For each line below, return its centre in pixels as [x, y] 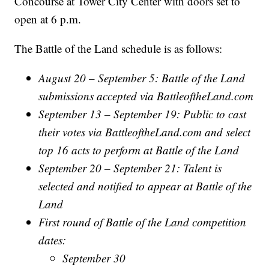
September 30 [94, 258]
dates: [53, 240]
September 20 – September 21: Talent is [130, 168]
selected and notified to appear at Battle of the [145, 186]
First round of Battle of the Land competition [143, 222]
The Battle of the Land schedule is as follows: [119, 49]
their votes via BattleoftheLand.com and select [145, 132]
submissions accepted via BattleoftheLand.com [146, 96]
